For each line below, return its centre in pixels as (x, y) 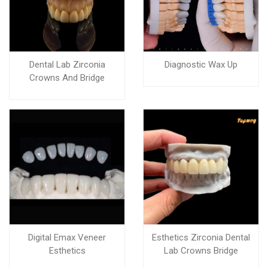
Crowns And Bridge (67, 78)
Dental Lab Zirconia (67, 65)
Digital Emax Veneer (67, 237)
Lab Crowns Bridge (201, 251)
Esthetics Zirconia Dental (201, 237)
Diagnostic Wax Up (201, 65)
